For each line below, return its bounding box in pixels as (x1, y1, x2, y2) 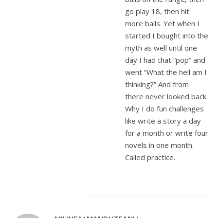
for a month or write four (125, 128, 208, 138)
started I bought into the (125, 31, 208, 40)
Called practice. (125, 152, 175, 162)
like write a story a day (125, 116, 201, 126)
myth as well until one (125, 43, 197, 53)
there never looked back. (125, 91, 208, 101)
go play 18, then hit (125, 6, 189, 16)
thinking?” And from (125, 79, 189, 89)
